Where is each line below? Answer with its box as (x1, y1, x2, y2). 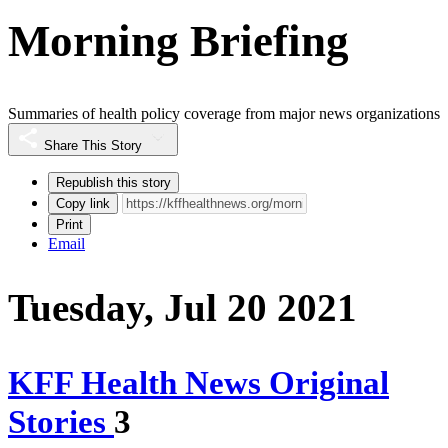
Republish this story (56, 175, 171, 191)
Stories (8, 404, 114, 441)
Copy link (56, 196, 110, 212)
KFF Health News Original (8, 365, 389, 402)
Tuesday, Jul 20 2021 (8, 286, 357, 330)
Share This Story (44, 138, 142, 154)
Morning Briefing (8, 15, 349, 66)
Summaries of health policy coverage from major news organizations (8, 105, 440, 123)
